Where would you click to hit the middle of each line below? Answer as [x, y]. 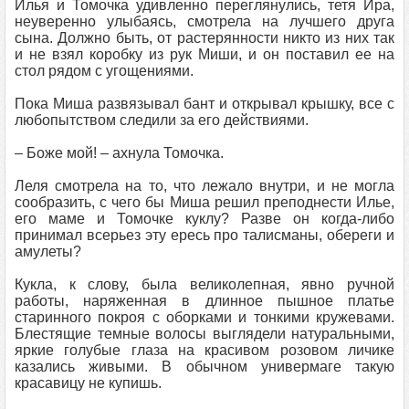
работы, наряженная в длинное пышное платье [204, 301]
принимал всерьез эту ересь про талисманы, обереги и [204, 235]
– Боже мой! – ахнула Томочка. [119, 153]
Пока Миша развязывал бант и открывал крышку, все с [204, 104]
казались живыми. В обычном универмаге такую [204, 367]
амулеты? [48, 252]
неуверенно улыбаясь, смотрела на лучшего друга [204, 21]
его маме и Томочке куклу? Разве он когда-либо [204, 219]
